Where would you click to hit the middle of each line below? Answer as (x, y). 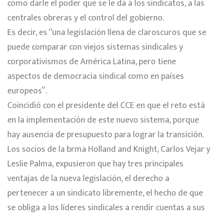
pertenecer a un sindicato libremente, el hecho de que (105, 193)
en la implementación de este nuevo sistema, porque (103, 120)
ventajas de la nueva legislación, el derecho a (88, 178)
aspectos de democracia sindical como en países (96, 76)
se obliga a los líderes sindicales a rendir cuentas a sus (106, 208)
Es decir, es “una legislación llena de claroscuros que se (107, 32)
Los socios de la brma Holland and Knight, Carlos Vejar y (109, 149)
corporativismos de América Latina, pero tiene (92, 62)
